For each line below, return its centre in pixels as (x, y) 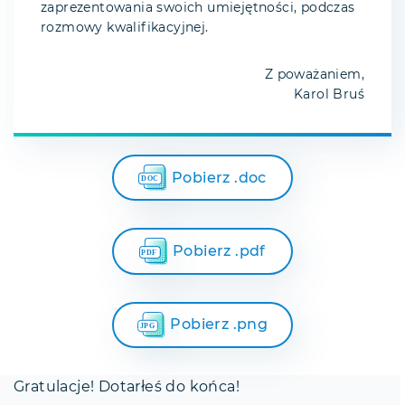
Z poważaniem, (314, 75)
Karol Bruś (329, 95)
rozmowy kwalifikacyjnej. (125, 28)
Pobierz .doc (219, 178)
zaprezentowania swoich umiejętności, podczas (198, 9)
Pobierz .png (219, 325)
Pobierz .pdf (219, 252)
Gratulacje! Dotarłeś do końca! (127, 386)
